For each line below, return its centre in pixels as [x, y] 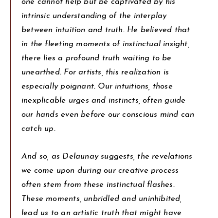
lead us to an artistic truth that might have [102, 213]
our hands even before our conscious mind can [108, 114]
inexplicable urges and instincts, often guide [104, 100]
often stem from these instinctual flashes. [98, 184]
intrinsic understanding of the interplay [94, 16]
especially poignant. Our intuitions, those [97, 86]
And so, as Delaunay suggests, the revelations [107, 156]
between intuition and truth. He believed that [106, 30]
